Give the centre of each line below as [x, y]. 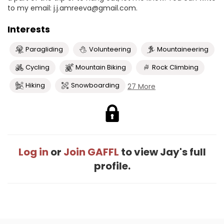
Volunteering [110, 49]
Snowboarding [95, 85]
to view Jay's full [162, 152]
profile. [112, 166]
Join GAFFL [91, 152]
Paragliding [44, 49]
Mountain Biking [101, 67]
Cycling [37, 67]
